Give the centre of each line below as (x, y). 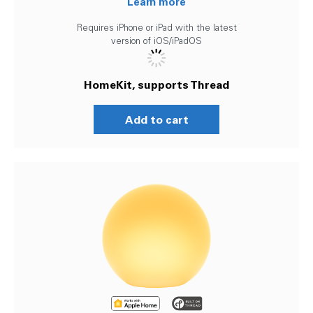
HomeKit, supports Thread (156, 84)
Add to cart (156, 119)
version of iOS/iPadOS (156, 41)
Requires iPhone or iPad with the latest (156, 27)
